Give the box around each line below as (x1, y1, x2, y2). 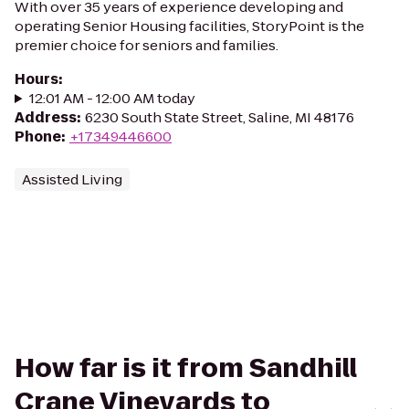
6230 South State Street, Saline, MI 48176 (85, 108, 354, 127)
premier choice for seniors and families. (15, 36, 278, 55)
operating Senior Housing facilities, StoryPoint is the (15, 16, 364, 36)
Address (15, 108, 77, 127)
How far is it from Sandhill (15, 351, 357, 386)
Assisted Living (22, 170, 122, 189)
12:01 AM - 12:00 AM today (28, 89, 195, 108)
